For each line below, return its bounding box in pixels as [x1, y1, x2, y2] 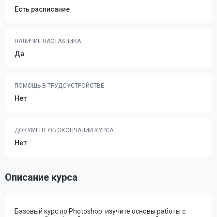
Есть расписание [15, 5, 70, 13]
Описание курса [5, 171, 77, 183]
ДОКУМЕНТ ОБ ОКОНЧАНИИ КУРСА [15, 127, 113, 134]
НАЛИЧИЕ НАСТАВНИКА [15, 38, 81, 45]
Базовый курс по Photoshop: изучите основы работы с [15, 207, 186, 215]
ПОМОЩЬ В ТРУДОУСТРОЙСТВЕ [15, 82, 104, 89]
